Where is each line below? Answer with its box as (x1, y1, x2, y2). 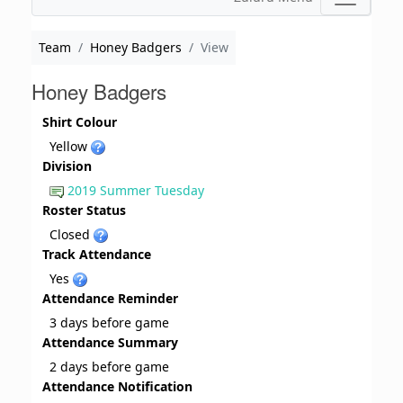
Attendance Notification (42, 378, 193, 396)
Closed (49, 226, 94, 244)
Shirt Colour (42, 113, 117, 131)
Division (42, 157, 92, 175)
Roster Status (42, 201, 126, 219)
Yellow (49, 138, 91, 156)
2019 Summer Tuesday (67, 182, 204, 200)
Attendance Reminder (42, 290, 178, 308)
